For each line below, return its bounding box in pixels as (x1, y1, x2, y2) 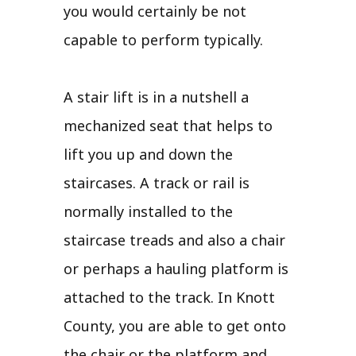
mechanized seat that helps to (64, 115, 273, 135)
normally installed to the (64, 201, 233, 221)
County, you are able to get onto (64, 315, 286, 335)
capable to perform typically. (64, 29, 263, 49)
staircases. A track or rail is (64, 172, 250, 192)
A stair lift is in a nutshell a (64, 87, 249, 106)
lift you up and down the (64, 144, 233, 164)
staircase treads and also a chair (64, 230, 285, 250)
